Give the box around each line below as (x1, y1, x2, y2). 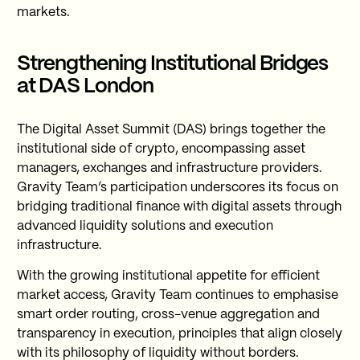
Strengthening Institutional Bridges (16, 54, 329, 74)
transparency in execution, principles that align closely (16, 328, 342, 341)
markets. (16, 6, 70, 19)
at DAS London (16, 76, 154, 96)
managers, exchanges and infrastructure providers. (16, 162, 322, 175)
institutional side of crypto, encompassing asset (16, 143, 305, 156)
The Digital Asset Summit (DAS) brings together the (16, 124, 325, 137)
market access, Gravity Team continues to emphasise (16, 289, 338, 302)
